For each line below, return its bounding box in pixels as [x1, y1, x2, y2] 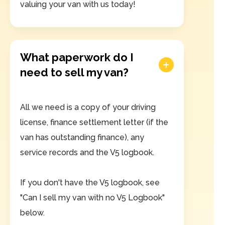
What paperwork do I [20, 51, 134, 64]
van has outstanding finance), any [20, 133, 144, 143]
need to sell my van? [20, 66, 129, 79]
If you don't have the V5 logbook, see [20, 178, 160, 188]
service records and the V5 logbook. [20, 148, 154, 158]
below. [20, 208, 45, 218]
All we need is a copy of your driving [20, 102, 156, 113]
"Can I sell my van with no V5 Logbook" [20, 193, 165, 203]
